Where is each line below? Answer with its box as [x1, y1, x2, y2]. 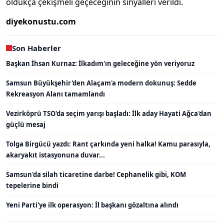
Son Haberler [12, 43, 61, 53]
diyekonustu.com [6, 16, 76, 27]
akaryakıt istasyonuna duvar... [6, 150, 105, 160]
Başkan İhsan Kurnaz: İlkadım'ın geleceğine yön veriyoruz [6, 59, 194, 68]
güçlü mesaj [6, 120, 45, 129]
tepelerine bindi [6, 181, 58, 190]
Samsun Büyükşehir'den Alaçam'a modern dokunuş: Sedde [6, 78, 196, 88]
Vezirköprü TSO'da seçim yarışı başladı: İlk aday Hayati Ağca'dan [6, 109, 211, 118]
